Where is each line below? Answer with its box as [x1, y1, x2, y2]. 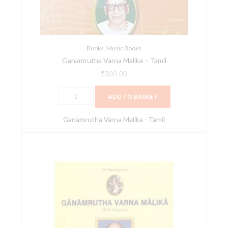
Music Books [106, 44, 141, 52]
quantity [57, 185, 84, 194]
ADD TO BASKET [107, 93, 158, 101]
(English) [57, 173, 84, 182]
